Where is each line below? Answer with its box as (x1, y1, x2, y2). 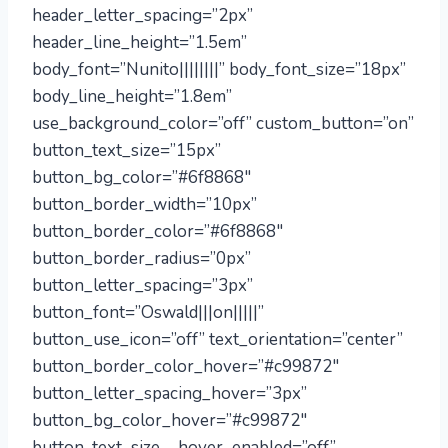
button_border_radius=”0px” (32, 247, 251, 270)
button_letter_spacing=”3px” (32, 274, 253, 297)
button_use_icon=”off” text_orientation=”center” (32, 328, 403, 351)
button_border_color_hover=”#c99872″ (32, 355, 339, 378)
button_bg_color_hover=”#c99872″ (32, 409, 307, 432)
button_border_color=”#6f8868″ (32, 220, 283, 243)
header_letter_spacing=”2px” (32, 4, 253, 27)
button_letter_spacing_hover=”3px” (32, 382, 307, 405)
